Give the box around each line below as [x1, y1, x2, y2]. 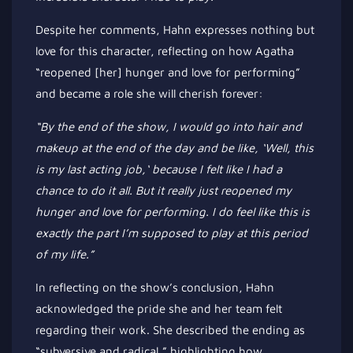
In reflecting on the [35, 281, 140, 294]
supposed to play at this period [138, 226, 308, 240]
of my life [35, 247, 86, 261]
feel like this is [232, 205, 310, 218]
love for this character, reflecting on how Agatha [35, 44, 294, 58]
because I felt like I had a [152, 162, 282, 176]
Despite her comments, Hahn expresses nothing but [35, 23, 314, 36]
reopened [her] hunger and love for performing [40, 65, 295, 79]
